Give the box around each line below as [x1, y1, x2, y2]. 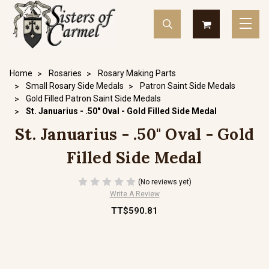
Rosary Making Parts [98, 68, 176, 78]
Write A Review [109, 190, 160, 198]
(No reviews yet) [138, 177, 192, 186]
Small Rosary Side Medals [26, 81, 124, 91]
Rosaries [49, 68, 82, 78]
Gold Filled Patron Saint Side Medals [26, 94, 161, 103]
